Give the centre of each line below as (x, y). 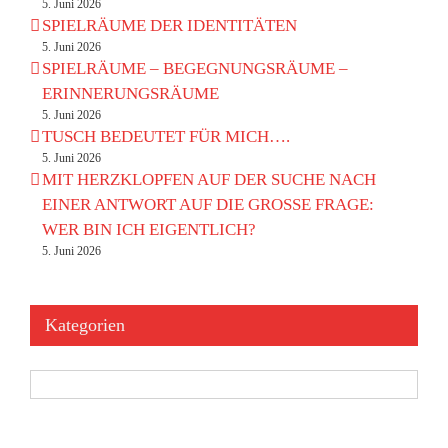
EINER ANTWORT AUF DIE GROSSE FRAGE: (208, 204)
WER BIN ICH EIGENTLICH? (149, 229)
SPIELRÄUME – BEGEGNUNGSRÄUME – (195, 68)
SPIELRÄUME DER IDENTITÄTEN (169, 25)
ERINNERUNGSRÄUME (130, 93)
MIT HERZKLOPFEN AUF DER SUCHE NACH (209, 179)
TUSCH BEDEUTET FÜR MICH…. (166, 136)
